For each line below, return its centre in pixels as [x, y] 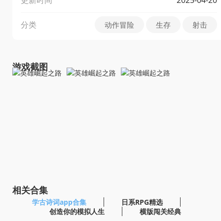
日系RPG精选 [142, 202]
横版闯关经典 [160, 211]
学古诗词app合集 [59, 202]
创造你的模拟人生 [77, 211]
